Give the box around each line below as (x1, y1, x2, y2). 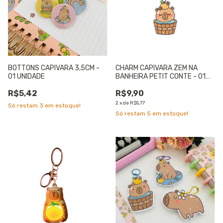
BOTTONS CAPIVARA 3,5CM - (8, 64, 100, 72)
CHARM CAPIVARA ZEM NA (115, 64, 198, 72)
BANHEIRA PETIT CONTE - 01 (115, 72, 206, 81)
